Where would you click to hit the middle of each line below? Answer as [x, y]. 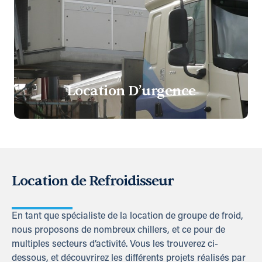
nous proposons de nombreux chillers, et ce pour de [118, 230]
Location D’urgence [131, 91]
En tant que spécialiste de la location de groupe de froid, [127, 216]
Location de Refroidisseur [92, 181]
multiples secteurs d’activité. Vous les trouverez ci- [115, 244]
